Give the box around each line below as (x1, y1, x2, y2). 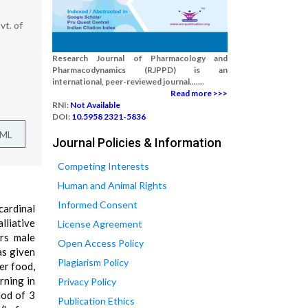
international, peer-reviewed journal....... (52, 76, 204, 87)
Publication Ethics (58, 295, 135, 307)
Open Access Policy (58, 237, 144, 249)
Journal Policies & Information (52, 135, 221, 150)
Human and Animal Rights (58, 179, 167, 191)
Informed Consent (58, 199, 137, 210)
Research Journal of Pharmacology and (52, 53, 228, 63)
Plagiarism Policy (58, 256, 129, 268)
